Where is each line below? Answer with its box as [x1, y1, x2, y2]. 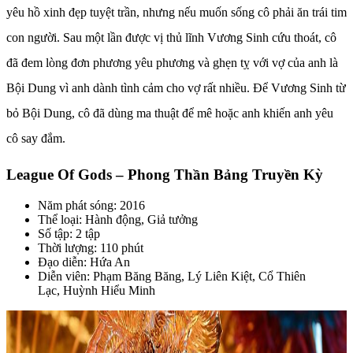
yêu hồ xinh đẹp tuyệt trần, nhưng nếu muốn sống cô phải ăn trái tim [6, 6, 347, 20]
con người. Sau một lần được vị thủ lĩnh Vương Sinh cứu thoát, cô [6, 31, 336, 45]
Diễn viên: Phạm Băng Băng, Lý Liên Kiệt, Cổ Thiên [38, 269, 306, 283]
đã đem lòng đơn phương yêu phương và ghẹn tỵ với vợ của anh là [6, 56, 338, 70]
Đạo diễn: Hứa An [38, 255, 130, 269]
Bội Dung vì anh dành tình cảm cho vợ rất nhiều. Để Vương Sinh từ [6, 81, 346, 95]
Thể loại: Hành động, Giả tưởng [38, 212, 198, 226]
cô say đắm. [6, 132, 65, 146]
